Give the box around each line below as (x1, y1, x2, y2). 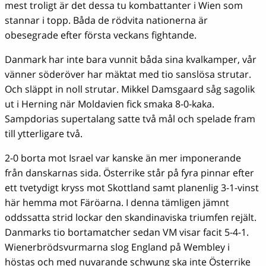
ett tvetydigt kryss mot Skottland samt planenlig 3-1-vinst (5, 181, 259, 195)
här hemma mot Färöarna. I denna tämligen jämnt (5, 196, 229, 210)
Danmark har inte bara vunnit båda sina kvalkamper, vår (5, 53, 256, 66)
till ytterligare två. (5, 127, 83, 141)
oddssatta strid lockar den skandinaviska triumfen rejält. (5, 211, 256, 224)
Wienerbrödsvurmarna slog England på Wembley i (5, 240, 230, 254)
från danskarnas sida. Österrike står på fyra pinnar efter (5, 166, 254, 180)
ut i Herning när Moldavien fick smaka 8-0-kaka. (5, 97, 214, 111)
